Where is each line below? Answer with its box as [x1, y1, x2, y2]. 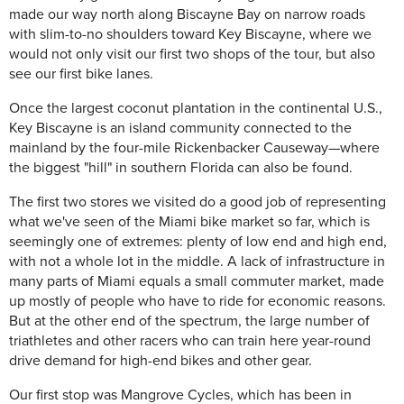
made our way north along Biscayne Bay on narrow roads [9, 5, 365, 24]
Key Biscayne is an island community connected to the [9, 119, 352, 138]
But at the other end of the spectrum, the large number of [9, 312, 370, 331]
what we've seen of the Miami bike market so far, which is [9, 213, 370, 232]
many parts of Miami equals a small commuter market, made [9, 272, 384, 291]
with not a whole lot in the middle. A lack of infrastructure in [9, 252, 385, 271]
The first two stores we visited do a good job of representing [9, 193, 386, 212]
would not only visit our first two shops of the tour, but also [9, 45, 375, 64]
